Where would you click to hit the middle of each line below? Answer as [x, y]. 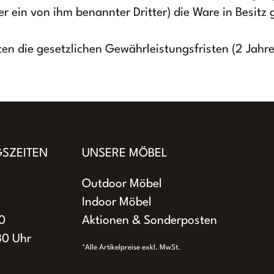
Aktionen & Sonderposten [149, 221]
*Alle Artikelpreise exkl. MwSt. [131, 248]
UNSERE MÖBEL [124, 154]
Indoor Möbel [117, 202]
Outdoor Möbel [122, 184]
